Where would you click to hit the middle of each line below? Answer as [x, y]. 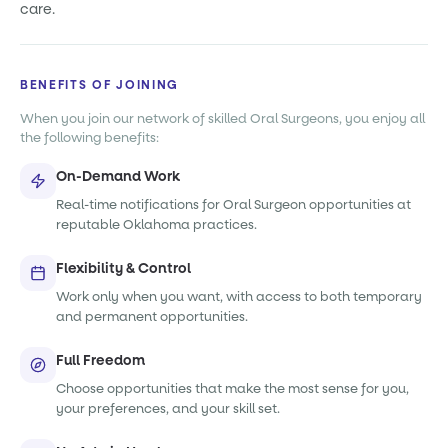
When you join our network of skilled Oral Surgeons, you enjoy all [222, 118]
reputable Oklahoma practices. [156, 224]
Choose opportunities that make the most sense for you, [232, 388]
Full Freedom [100, 360]
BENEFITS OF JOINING [99, 85]
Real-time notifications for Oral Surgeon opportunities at [233, 204]
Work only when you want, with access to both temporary [239, 296]
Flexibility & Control [123, 268]
